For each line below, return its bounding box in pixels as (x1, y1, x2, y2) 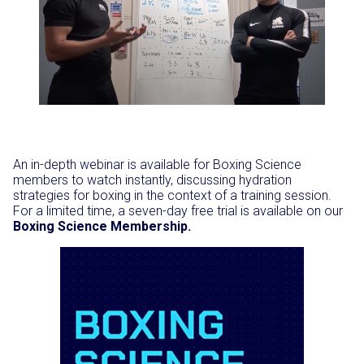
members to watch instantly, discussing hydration (13, 172, 292, 188)
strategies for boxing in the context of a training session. (13, 188, 331, 204)
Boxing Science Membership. (13, 219, 191, 235)
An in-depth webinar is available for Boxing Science (13, 157, 301, 173)
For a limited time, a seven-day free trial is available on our (13, 203, 343, 219)
